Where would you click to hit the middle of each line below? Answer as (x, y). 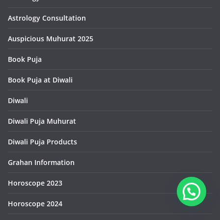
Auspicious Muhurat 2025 (51, 38)
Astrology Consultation (47, 18)
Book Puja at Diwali (40, 80)
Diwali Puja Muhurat (42, 121)
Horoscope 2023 (35, 183)
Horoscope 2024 (35, 203)
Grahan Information (41, 162)
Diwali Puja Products (42, 141)
